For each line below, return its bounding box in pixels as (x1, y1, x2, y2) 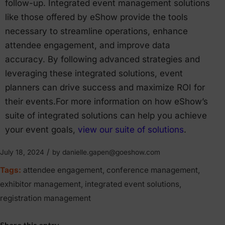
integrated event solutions (85, 179, 179, 189)
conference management (106, 165, 198, 175)
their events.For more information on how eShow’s (5, 96, 208, 107)
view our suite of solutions (78, 125, 184, 135)
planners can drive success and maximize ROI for (5, 82, 205, 93)
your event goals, (5, 125, 78, 135)
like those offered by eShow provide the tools (5, 12, 188, 23)
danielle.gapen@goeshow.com (62, 148, 160, 156)
